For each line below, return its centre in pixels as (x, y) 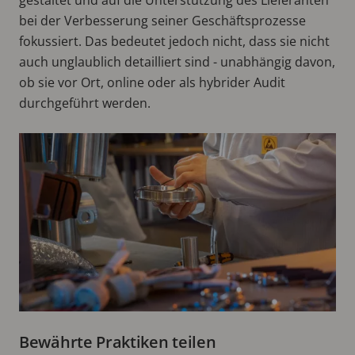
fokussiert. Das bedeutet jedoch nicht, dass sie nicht (174, 41)
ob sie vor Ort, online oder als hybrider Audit (152, 82)
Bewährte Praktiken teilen (118, 342)
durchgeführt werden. (85, 103)
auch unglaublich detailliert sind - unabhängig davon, (177, 61)
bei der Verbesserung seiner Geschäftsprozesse (162, 20)
